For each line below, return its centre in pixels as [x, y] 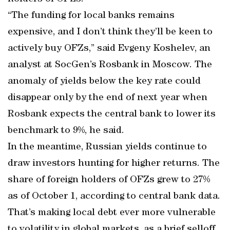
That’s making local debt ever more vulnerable [112, 213]
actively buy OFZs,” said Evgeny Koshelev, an [109, 49]
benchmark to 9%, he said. [66, 131]
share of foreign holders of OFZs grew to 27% [109, 180]
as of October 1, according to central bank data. [114, 197]
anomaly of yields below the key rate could [104, 82]
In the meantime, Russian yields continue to [107, 147]
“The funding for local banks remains [91, 16]
